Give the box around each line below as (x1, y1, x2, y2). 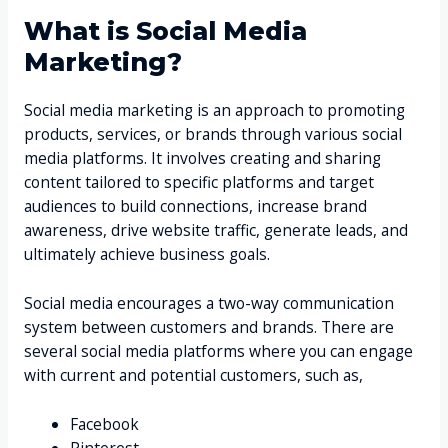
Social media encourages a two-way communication (23, 292, 394, 315)
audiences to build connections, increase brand (23, 195, 367, 218)
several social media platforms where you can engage (23, 340, 413, 363)
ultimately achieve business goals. (23, 243, 270, 266)
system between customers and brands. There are (23, 316, 394, 339)
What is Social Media (23, 16, 307, 47)
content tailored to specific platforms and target (23, 171, 374, 194)
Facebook (70, 412, 140, 435)
